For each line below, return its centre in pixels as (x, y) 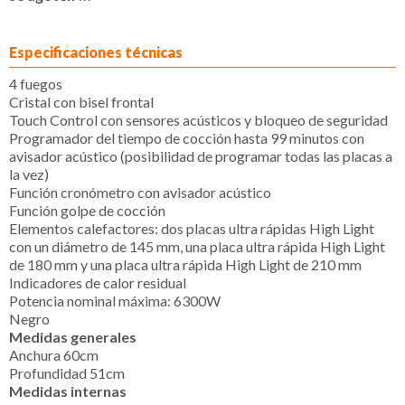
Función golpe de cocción (87, 210)
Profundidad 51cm (67, 372)
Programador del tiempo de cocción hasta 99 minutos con (187, 137)
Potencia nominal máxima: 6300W (115, 300)
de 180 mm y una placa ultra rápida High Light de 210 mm (185, 264)
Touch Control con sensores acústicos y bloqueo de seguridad (198, 119)
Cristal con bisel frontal (81, 101)
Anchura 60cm (54, 354)
